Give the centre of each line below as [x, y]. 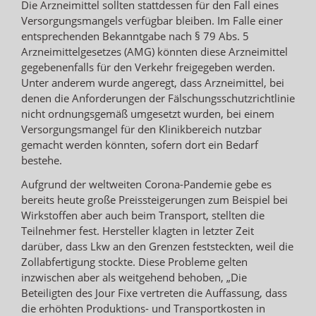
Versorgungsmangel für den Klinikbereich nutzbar [141, 129]
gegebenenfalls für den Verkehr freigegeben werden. [148, 67]
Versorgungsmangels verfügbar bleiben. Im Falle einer [152, 20]
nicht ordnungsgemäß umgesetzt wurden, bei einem [148, 113]
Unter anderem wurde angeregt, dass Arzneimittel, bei [153, 82]
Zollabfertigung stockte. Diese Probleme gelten [134, 261]
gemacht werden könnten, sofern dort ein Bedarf [140, 144]
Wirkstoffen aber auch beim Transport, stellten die [143, 215]
